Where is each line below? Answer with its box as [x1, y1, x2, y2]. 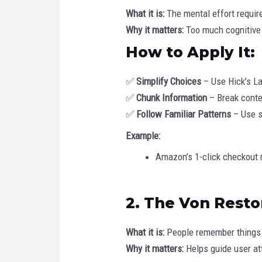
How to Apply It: [126, 43, 256, 61]
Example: [126, 129, 161, 142]
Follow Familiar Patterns [136, 108, 232, 120]
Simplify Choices [136, 75, 202, 88]
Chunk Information [136, 92, 208, 104]
